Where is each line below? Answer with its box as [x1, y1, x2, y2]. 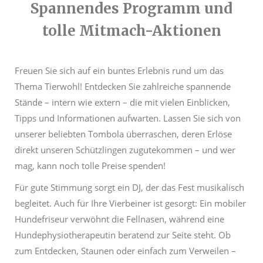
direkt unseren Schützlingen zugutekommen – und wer [15, 144, 235, 156]
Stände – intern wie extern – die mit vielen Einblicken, [15, 96, 230, 109]
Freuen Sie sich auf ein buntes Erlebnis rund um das [15, 65, 224, 77]
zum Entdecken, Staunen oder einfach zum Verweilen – [15, 245, 236, 257]
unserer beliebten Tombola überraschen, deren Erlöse [15, 128, 232, 140]
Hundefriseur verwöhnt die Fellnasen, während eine [15, 213, 224, 225]
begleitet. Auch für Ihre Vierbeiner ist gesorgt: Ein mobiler [15, 197, 246, 210]
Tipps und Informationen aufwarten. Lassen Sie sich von [15, 112, 241, 124]
